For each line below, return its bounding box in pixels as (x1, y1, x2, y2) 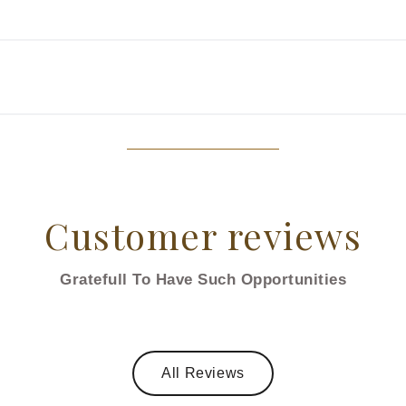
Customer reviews (44, 210, 362, 259)
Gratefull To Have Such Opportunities (60, 270, 346, 288)
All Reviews (161, 364, 245, 381)
